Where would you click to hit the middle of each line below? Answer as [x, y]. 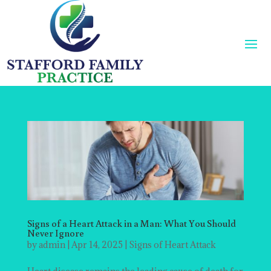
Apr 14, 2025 [97, 245]
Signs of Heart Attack [172, 245]
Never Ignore [55, 233]
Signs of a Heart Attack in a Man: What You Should [131, 224]
